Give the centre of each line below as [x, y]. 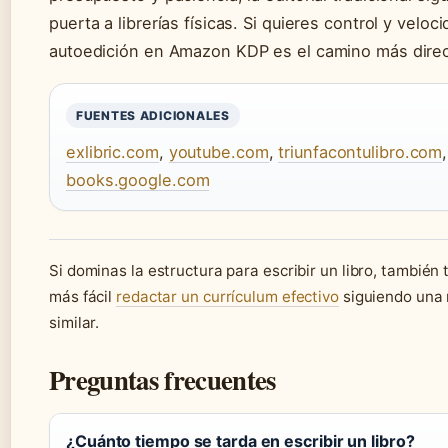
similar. [74, 323]
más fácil [83, 297]
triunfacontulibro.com [360, 152]
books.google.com [138, 180]
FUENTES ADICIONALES [153, 116]
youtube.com [218, 152]
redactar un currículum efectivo [227, 297]
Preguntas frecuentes [162, 380]
